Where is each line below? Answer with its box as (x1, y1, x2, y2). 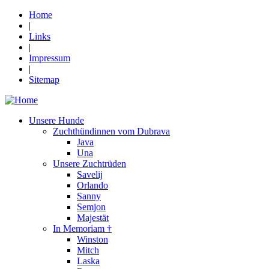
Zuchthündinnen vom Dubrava (53, 126, 170, 136)
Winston (77, 234, 108, 244)
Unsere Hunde (29, 115, 84, 125)
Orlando (77, 180, 108, 190)
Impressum (29, 53, 70, 63)
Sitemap (29, 74, 59, 85)
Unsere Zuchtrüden (53, 159, 126, 169)
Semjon (77, 202, 106, 212)
